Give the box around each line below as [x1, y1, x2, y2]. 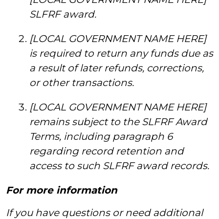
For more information [6, 184, 117, 196]
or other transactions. [29, 77, 134, 88]
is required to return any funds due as [29, 47, 213, 59]
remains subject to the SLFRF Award [29, 116, 207, 128]
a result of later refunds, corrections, [29, 62, 204, 74]
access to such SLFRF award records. [29, 160, 209, 172]
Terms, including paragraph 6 [29, 131, 173, 142]
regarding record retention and [29, 145, 184, 157]
